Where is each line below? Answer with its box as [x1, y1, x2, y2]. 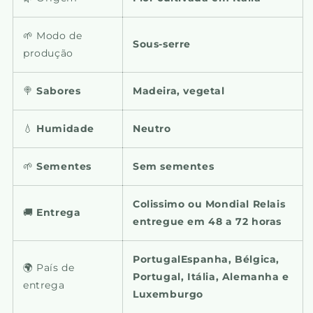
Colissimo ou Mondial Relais [133, 197, 286, 210]
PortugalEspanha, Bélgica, [133, 252, 280, 265]
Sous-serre [133, 37, 191, 50]
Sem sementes [133, 159, 214, 173]
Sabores [36, 84, 81, 97]
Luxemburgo [133, 287, 203, 300]
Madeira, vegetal [133, 84, 225, 97]
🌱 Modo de [23, 29, 82, 42]
